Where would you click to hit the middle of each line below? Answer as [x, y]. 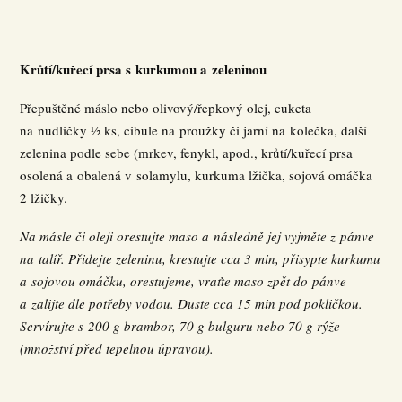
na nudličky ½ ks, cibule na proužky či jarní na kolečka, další [194, 130]
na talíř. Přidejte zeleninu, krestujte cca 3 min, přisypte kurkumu [201, 258]
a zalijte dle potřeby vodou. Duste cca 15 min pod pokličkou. [192, 303]
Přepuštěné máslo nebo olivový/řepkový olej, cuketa [166, 108]
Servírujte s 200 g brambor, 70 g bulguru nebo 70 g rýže [180, 326]
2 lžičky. [44, 197]
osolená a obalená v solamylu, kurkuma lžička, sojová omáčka [197, 175]
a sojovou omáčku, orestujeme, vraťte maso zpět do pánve [184, 281]
